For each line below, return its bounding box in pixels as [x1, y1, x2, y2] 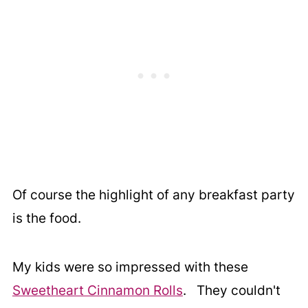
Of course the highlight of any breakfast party [12, 187, 295, 203]
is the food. [12, 210, 81, 227]
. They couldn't [182, 283, 280, 299]
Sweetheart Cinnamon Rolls [12, 283, 183, 299]
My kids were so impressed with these [12, 259, 248, 276]
